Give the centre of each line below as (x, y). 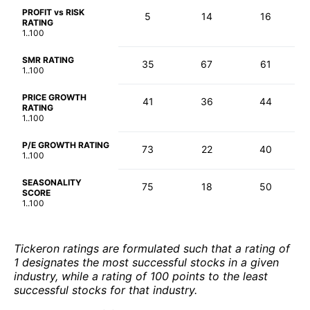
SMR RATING (48, 60)
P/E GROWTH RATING (66, 145)
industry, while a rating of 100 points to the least (141, 276)
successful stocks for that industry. (106, 290)
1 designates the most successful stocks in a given (146, 263)
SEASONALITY (52, 183)
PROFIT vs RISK (53, 12)
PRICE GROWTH (54, 98)
